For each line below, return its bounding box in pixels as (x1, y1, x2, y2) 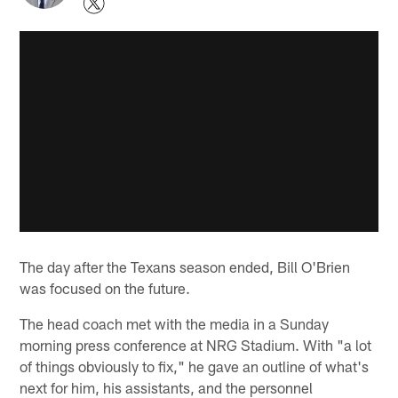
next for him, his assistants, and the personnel (20, 378, 314, 396)
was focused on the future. (20, 278, 191, 297)
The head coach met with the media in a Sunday (20, 314, 330, 332)
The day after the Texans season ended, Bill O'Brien (20, 257, 351, 275)
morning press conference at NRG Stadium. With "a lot (20, 335, 372, 354)
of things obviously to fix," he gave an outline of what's (20, 356, 370, 375)
